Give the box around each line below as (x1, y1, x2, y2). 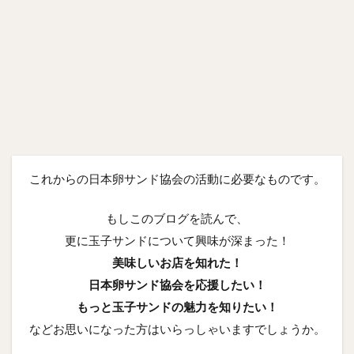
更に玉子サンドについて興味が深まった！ (64, 232, 290, 247)
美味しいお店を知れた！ (111, 254, 243, 269)
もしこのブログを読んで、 (106, 210, 248, 225)
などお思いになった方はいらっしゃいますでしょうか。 (28, 321, 326, 336)
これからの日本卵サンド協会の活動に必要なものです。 (28, 171, 326, 186)
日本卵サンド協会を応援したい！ (88, 277, 266, 292)
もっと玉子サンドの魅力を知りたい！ (76, 299, 278, 314)
